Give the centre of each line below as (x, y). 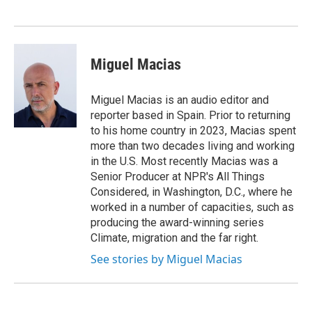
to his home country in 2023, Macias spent (193, 131)
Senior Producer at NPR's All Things (178, 177)
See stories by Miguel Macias (166, 259)
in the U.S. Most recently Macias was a (184, 161)
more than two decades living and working (193, 146)
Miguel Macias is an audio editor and (180, 100)
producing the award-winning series (177, 223)
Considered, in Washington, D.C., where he (192, 192)
